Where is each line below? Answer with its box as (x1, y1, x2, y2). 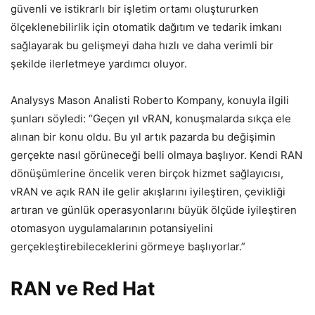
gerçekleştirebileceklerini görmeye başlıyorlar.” (11, 240, 245, 253)
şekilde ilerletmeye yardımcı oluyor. (11, 57, 187, 70)
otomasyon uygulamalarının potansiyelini (11, 221, 213, 235)
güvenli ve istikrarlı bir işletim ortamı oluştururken (11, 2, 259, 15)
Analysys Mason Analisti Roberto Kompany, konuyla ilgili (11, 94, 289, 107)
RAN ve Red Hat (11, 277, 155, 300)
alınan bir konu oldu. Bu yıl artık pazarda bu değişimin (11, 130, 276, 143)
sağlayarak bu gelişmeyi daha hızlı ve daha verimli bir (11, 39, 274, 52)
